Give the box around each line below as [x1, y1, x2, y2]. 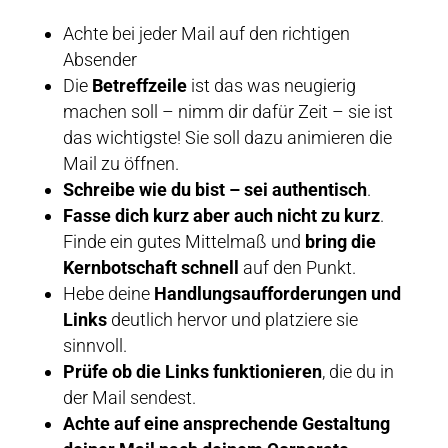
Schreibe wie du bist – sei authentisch [62, 178, 367, 200]
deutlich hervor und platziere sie [106, 308, 358, 330]
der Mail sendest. [62, 386, 196, 408]
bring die [304, 230, 376, 252]
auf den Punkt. [238, 256, 356, 278]
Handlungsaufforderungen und [153, 282, 401, 304]
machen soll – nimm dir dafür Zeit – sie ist [62, 100, 393, 122]
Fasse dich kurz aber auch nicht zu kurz [62, 204, 380, 226]
